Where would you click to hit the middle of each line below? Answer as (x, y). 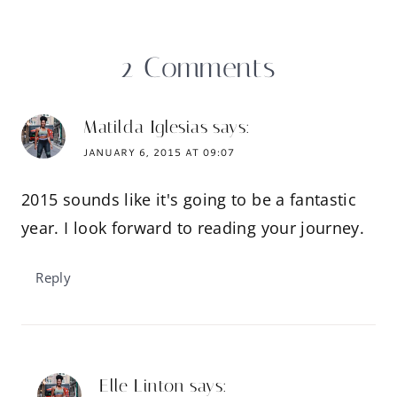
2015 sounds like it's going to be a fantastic (189, 200)
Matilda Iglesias (146, 127)
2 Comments (198, 68)
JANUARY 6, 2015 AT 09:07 (159, 153)
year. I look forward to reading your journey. (193, 228)
